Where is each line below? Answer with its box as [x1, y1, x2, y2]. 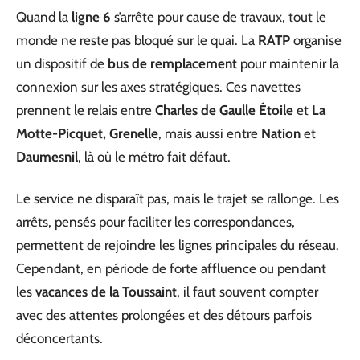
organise [290, 32, 342, 49]
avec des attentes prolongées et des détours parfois [16, 306, 312, 323]
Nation [261, 125, 301, 142]
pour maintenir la [237, 55, 339, 72]
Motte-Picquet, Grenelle [16, 125, 158, 142]
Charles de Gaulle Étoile [155, 102, 293, 119]
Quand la [16, 9, 72, 26]
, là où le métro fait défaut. [78, 149, 231, 166]
